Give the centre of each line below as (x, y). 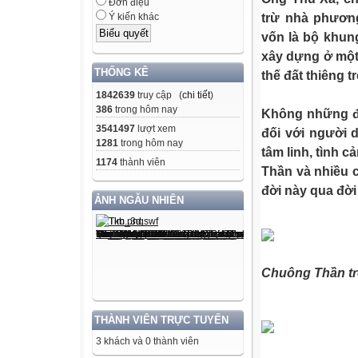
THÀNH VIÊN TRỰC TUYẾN (161, 320)
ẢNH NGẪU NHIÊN (139, 200)
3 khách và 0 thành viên (147, 341)
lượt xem (155, 128)
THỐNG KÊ (121, 72)
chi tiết (196, 95)
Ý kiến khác (133, 17)
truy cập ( (159, 95)
